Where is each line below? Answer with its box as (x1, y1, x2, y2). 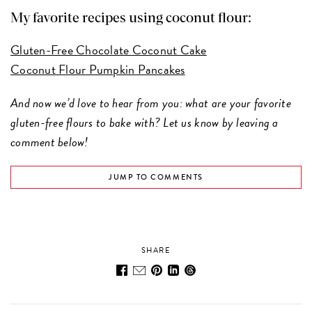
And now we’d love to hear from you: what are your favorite (10, 93, 291, 113)
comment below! (10, 132, 88, 152)
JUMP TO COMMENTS (109, 171, 203, 183)
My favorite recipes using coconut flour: (10, 11, 252, 26)
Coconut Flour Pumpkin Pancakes (10, 60, 185, 79)
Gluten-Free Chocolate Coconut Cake (10, 40, 207, 60)
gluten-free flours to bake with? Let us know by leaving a (10, 113, 279, 132)
